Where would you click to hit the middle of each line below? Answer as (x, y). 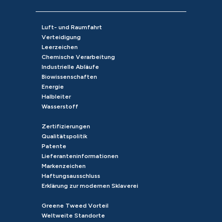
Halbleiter (56, 96)
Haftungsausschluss (71, 176)
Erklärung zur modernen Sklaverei (90, 186)
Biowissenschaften (69, 77)
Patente (54, 146)
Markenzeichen (63, 166)
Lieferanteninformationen (80, 156)
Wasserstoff (60, 106)
